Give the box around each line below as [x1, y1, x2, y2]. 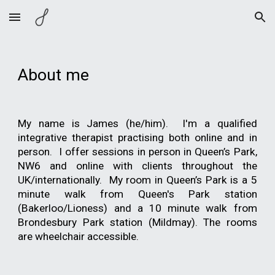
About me [18, 65, 90, 85]
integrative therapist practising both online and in [18, 131, 257, 144]
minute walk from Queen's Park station [18, 188, 257, 200]
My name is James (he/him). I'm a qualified [18, 117, 257, 130]
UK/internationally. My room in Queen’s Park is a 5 [18, 174, 257, 186]
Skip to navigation [188, 17, 265, 28]
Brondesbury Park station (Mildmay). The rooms [18, 216, 257, 228]
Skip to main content [10, 17, 97, 28]
